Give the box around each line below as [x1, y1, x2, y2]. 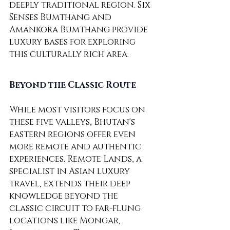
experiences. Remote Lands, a [9, 153, 144, 165]
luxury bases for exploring [9, 36, 138, 48]
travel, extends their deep [9, 178, 132, 190]
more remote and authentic [9, 141, 143, 153]
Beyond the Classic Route [9, 79, 136, 91]
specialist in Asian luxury [9, 165, 132, 178]
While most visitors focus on [9, 104, 147, 116]
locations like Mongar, [9, 215, 123, 227]
